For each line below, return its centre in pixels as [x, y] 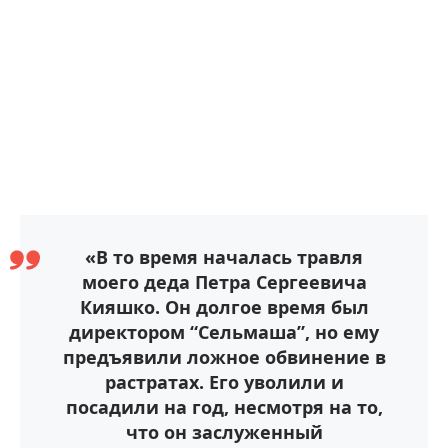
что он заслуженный [224, 432]
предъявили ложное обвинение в [224, 357]
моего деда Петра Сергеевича [224, 282]
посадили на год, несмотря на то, [224, 407]
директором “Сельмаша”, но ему [224, 332]
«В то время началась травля [224, 257]
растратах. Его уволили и [224, 382]
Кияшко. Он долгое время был [224, 307]
